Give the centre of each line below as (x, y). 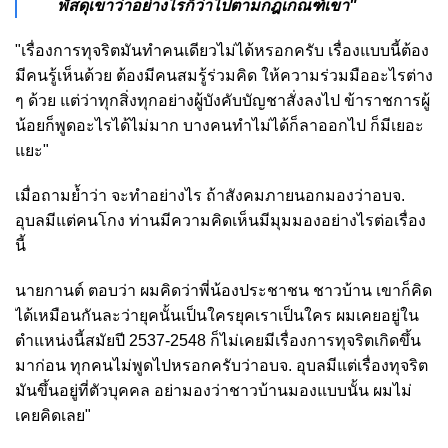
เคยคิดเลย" (53, 416)
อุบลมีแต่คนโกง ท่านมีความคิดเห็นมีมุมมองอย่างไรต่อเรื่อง (220, 221)
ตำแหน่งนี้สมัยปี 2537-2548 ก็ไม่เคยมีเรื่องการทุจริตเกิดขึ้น (218, 341)
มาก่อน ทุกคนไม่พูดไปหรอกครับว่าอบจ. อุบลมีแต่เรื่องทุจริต (221, 366)
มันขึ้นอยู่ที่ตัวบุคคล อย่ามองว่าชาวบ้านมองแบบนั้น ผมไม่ (213, 391)
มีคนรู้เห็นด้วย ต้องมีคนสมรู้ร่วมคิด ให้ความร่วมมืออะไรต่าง (224, 76)
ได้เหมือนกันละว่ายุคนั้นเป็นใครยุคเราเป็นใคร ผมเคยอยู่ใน (217, 316)
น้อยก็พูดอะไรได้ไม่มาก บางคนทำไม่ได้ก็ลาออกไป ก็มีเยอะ (219, 126)
